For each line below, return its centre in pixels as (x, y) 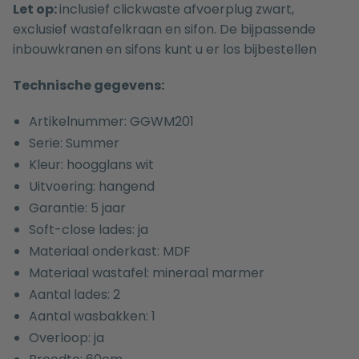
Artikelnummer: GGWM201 (111, 122)
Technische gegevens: (89, 86)
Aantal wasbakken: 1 (92, 317)
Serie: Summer (74, 143)
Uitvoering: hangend (92, 187)
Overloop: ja (67, 338)
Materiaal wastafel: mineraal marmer (147, 273)
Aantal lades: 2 (75, 295)
